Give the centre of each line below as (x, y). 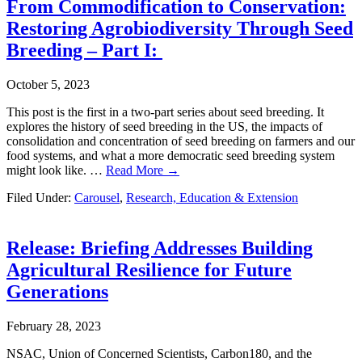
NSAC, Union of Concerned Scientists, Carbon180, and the (159, 353)
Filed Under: (40, 198)
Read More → (143, 170)
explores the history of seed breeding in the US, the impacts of (164, 127)
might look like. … (56, 170)
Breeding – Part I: (84, 51)
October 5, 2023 (48, 85)
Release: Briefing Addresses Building (160, 248)
